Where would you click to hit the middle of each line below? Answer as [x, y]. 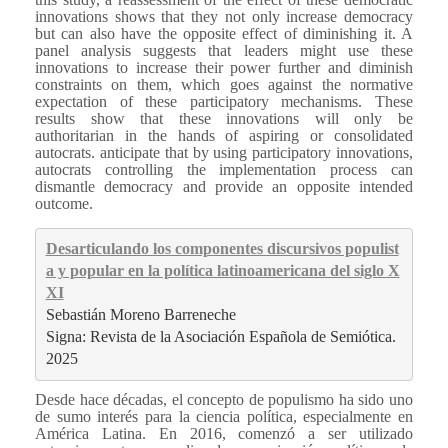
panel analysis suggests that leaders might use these [224, 50]
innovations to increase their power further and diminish [224, 67]
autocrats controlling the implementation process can [224, 169]
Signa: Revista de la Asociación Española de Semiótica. [220, 337]
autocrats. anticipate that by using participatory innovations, [224, 152]
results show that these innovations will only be [224, 118]
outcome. [64, 203]
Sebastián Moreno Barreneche [140, 315]
